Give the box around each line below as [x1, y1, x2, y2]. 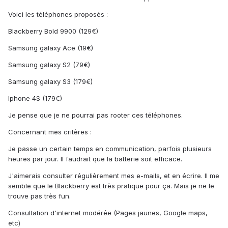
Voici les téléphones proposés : [8, 10, 108, 19]
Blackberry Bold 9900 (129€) [8, 27, 98, 36]
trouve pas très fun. [8, 192, 71, 201]
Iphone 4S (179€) [8, 94, 62, 103]
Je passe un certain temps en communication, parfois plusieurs [8, 145, 212, 153]
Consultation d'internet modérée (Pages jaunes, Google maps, [8, 209, 208, 217]
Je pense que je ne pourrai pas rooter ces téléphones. [8, 111, 183, 120]
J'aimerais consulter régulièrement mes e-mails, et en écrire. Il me [8, 172, 219, 180]
